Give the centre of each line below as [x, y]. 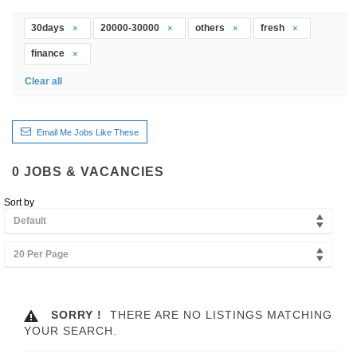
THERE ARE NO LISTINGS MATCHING [217, 314]
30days [49, 27]
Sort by [19, 202]
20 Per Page [41, 254]
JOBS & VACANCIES [94, 171]
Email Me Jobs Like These [88, 132]
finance [49, 53]
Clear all [43, 81]
